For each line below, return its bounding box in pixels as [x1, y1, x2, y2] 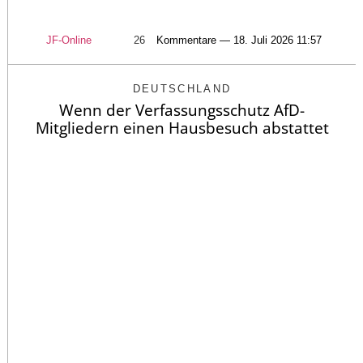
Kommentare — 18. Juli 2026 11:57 [156, 33, 322, 46]
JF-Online [46, 33, 92, 46]
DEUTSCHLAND [132, 82, 232, 95]
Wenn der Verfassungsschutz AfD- [59, 99, 305, 121]
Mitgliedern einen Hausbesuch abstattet [35, 117, 329, 139]
